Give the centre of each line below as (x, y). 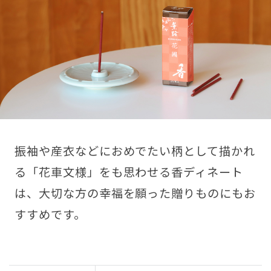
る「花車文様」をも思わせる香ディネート (129, 171)
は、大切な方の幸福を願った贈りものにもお (135, 193)
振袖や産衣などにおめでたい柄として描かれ (135, 150)
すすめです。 (50, 214)
